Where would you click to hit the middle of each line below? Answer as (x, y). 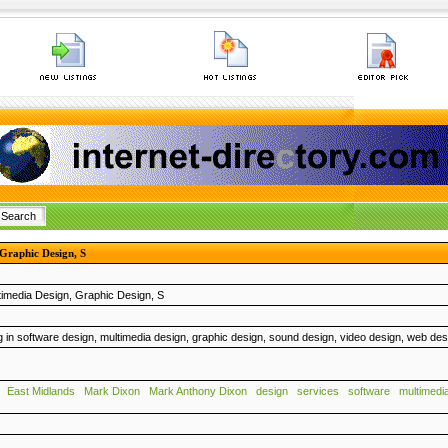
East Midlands (41, 391)
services (318, 391)
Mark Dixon (112, 391)
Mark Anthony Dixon (198, 391)
